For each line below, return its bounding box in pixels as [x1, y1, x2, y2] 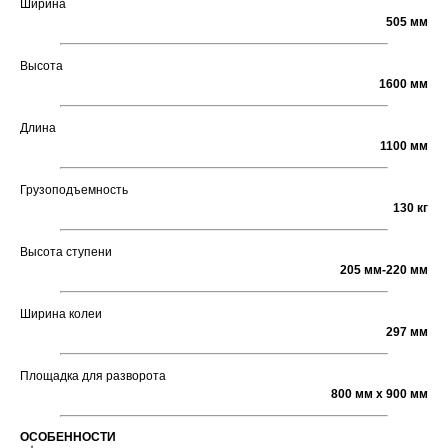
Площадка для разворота [20, 369, 166, 384]
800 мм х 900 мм [331, 387, 428, 402]
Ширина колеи [20, 307, 102, 322]
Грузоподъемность [20, 183, 128, 198]
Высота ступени [20, 245, 112, 260]
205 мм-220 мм [340, 263, 428, 278]
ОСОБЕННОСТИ [20, 430, 116, 445]
